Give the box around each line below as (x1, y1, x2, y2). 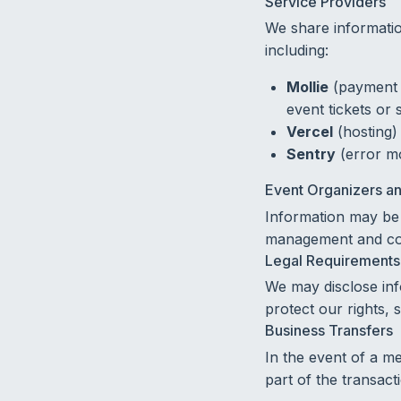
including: (264, 41, 328, 60)
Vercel (286, 123, 333, 141)
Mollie (286, 78, 328, 97)
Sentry (286, 145, 336, 164)
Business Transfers (264, 321, 393, 340)
